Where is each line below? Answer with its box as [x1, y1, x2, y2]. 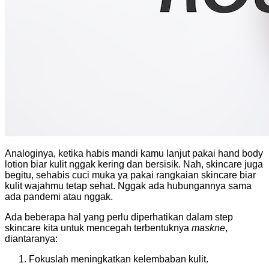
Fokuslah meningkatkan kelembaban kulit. [29, 253, 208, 264]
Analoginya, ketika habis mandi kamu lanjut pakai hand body [5, 148, 263, 159]
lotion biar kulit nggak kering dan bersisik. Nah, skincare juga [5, 159, 263, 169]
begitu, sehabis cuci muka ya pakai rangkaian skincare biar [5, 169, 256, 180]
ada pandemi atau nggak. [5, 191, 113, 202]
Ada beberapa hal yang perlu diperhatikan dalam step [5, 211, 233, 222]
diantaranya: [5, 233, 58, 244]
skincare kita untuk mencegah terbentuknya [5, 222, 192, 233]
